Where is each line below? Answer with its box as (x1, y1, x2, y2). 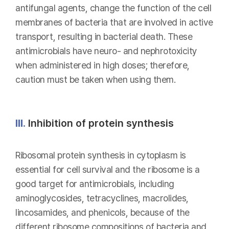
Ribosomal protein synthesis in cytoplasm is (15, 150, 186, 161)
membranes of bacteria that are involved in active (15, 17, 213, 28)
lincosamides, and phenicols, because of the (15, 207, 190, 218)
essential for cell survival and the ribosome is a (15, 164, 200, 175)
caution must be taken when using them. (15, 74, 175, 85)
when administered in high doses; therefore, (15, 60, 190, 71)
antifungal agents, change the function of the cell (15, 3, 211, 13)
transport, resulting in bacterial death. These (15, 31, 192, 42)
